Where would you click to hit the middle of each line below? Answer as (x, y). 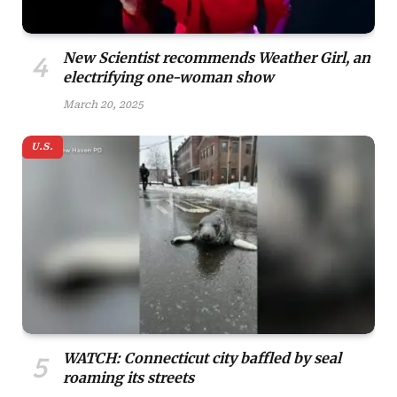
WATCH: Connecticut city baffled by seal (202, 358)
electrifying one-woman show (168, 77)
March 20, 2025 (103, 104)
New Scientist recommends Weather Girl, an (217, 57)
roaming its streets (128, 377)
